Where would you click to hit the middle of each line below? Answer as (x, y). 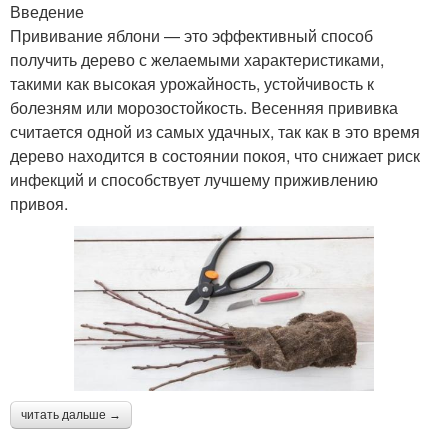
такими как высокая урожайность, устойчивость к (192, 84)
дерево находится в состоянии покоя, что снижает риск (215, 156)
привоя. (39, 204)
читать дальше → (71, 415)
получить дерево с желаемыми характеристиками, (197, 60)
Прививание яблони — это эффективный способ (191, 36)
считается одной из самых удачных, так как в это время (215, 132)
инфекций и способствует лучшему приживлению (194, 180)
